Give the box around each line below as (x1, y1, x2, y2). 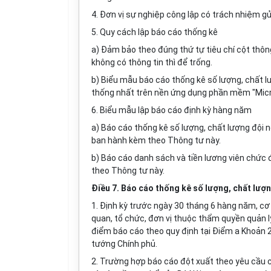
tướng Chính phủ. (91, 239, 157, 249)
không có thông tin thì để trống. (91, 57, 212, 67)
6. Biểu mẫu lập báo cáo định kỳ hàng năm (91, 105, 252, 115)
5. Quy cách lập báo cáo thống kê (91, 27, 218, 37)
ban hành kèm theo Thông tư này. (91, 135, 221, 145)
